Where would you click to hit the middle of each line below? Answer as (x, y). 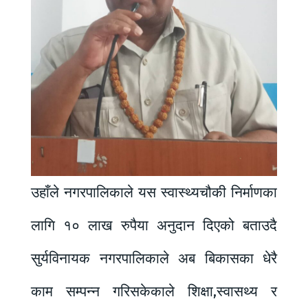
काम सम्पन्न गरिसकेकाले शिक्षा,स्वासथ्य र (154, 291)
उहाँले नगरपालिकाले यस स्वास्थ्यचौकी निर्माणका (154, 192)
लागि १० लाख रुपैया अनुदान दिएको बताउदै (154, 225)
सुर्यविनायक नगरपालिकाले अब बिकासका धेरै (154, 258)
